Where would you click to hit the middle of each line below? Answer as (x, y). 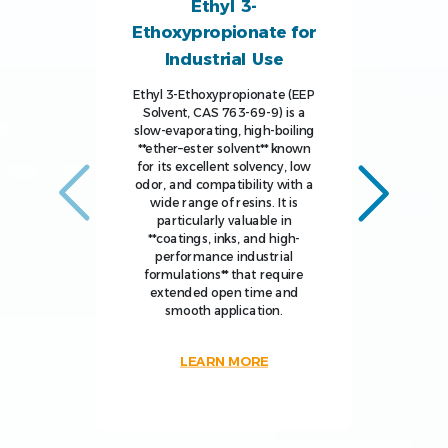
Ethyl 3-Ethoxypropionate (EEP (224, 94)
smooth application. (224, 310)
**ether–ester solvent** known (224, 148)
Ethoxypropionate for (224, 32)
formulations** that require (224, 274)
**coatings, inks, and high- (224, 238)
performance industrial (224, 256)
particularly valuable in (224, 220)
